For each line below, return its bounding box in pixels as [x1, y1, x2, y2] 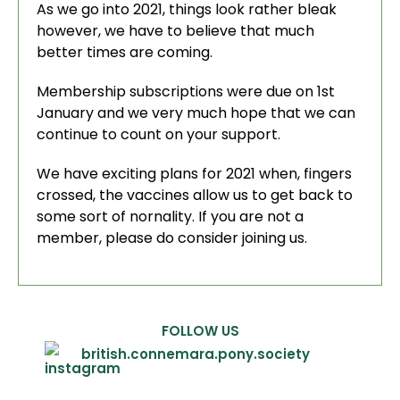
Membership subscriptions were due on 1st [37, 81, 335, 102]
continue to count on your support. [37, 124, 280, 145]
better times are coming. [37, 42, 212, 62]
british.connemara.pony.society [81, 345, 310, 363]
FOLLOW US [161, 321, 239, 340]
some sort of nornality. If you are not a [37, 206, 304, 227]
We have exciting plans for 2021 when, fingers [37, 163, 352, 184]
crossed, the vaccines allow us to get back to [37, 185, 353, 205]
